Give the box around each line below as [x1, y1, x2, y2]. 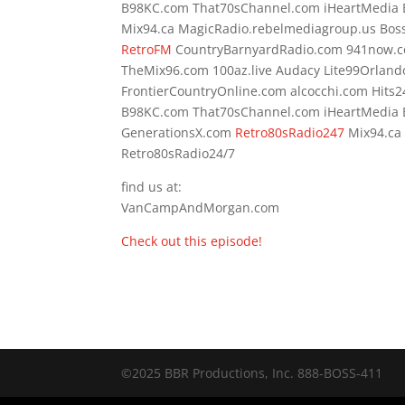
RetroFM [121, 41, 173, 58]
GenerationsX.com [121, 124, 236, 141]
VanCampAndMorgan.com [121, 199, 280, 216]
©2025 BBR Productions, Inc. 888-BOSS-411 [121, 364, 383, 381]
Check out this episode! [121, 232, 263, 250]
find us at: [121, 178, 183, 195]
